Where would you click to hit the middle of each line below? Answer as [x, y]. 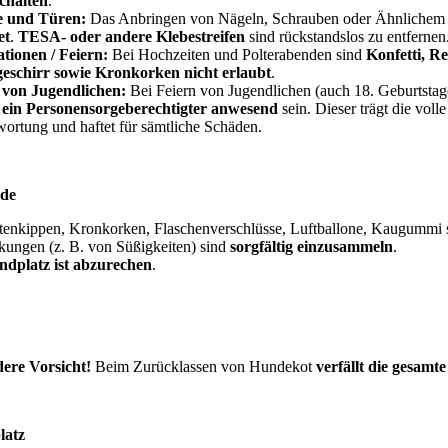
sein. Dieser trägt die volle [364, 109]
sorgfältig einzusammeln [311, 247]
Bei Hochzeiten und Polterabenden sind [239, 55]
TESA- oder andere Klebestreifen [133, 37]
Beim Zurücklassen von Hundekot [205, 367]
